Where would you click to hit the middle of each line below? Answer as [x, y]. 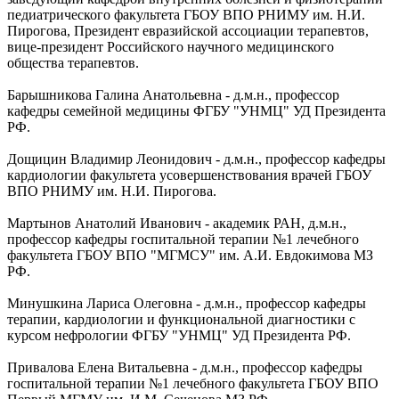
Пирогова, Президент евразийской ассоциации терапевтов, [188, 30]
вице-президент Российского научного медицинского [171, 46]
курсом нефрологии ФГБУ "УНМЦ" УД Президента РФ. [179, 335]
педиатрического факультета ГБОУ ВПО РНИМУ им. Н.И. [186, 14]
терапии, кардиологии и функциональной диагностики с [181, 319]
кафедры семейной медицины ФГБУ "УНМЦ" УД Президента [196, 110]
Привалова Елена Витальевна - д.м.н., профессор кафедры [185, 367]
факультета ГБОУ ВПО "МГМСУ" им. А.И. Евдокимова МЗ [190, 255]
